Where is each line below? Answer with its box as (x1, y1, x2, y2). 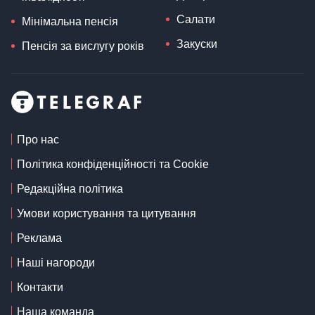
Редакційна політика (17, 183, 123, 195)
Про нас (17, 134, 59, 146)
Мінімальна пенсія (22, 15, 118, 28)
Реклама (17, 232, 62, 245)
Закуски (176, 38, 217, 51)
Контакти (17, 281, 63, 294)
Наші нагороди (17, 257, 95, 269)
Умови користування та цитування (17, 207, 196, 220)
